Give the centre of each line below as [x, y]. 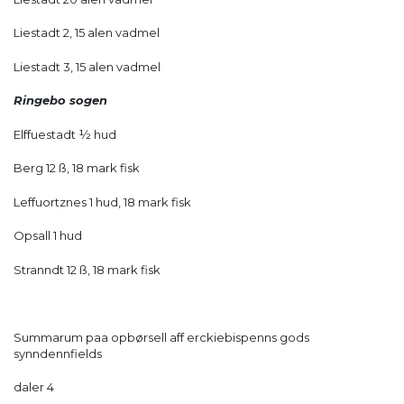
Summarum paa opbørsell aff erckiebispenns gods [161, 337]
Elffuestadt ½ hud [65, 134]
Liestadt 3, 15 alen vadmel [87, 66]
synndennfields [58, 353]
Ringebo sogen [60, 101]
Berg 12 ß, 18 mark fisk [77, 168]
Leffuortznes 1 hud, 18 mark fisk [102, 202]
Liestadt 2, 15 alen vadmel [87, 33]
